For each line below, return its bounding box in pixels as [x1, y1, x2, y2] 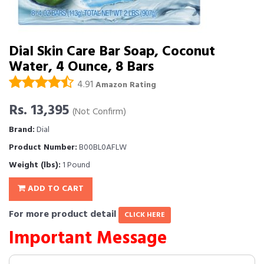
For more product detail [9, 207, 118, 222]
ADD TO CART [25, 182, 84, 196]
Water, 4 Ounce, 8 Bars [9, 56, 154, 78]
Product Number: [9, 141, 77, 154]
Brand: [9, 123, 35, 137]
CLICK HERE [124, 209, 165, 221]
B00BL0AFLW [77, 141, 127, 154]
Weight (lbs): [9, 159, 61, 172]
